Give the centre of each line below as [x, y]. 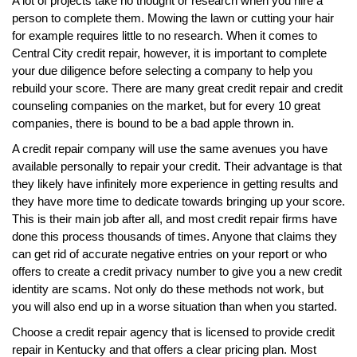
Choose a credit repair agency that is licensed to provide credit [173, 331]
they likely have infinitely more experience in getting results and [175, 183]
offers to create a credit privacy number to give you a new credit [177, 271]
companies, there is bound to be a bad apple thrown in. [153, 123]
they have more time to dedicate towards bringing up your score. [178, 201]
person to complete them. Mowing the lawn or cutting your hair [173, 18]
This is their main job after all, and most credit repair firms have [175, 218]
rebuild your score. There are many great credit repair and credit [177, 88]
